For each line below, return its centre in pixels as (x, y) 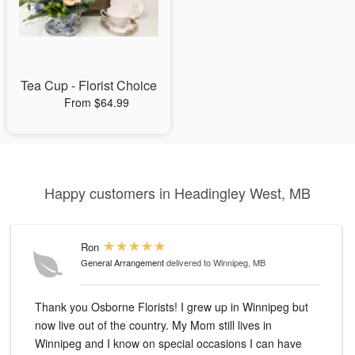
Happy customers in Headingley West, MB (177, 193)
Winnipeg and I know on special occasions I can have (168, 344)
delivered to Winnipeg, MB (216, 263)
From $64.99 (96, 103)
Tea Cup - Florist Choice (88, 86)
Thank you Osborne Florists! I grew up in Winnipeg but (108, 307)
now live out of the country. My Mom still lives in (103, 325)
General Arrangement (122, 263)
